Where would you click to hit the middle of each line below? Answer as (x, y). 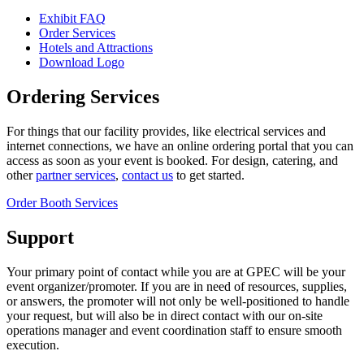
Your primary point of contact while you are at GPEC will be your (176, 271)
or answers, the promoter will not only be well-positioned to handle (178, 301)
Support (40, 237)
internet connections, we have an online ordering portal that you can (180, 145)
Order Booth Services (62, 202)
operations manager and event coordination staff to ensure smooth (174, 330)
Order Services (77, 32)
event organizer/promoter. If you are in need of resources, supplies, (177, 286)
